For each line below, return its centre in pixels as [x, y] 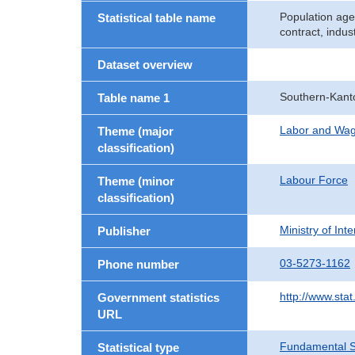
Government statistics [158, 298]
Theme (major [136, 131]
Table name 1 [134, 98]
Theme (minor [136, 181]
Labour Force [314, 180]
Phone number [138, 264]
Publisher [124, 231]
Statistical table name [157, 18]
